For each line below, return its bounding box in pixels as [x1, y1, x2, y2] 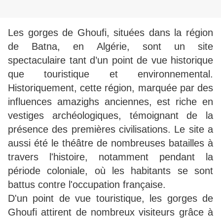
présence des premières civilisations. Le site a [8, 124, 213, 135]
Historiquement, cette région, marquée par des [8, 82, 213, 94]
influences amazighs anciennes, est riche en [8, 96, 213, 108]
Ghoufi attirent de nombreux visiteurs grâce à [8, 207, 213, 218]
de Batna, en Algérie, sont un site [8, 41, 213, 52]
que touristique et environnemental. [8, 69, 213, 80]
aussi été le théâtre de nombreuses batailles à [8, 138, 213, 149]
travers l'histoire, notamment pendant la [8, 151, 213, 163]
